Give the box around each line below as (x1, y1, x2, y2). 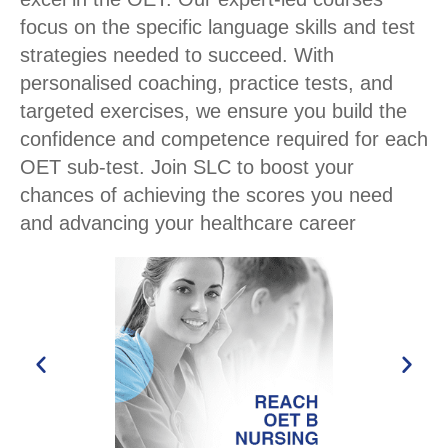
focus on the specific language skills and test (20, 16, 415, 39)
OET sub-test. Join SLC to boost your (20, 156, 354, 179)
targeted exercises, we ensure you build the (20, 100, 407, 123)
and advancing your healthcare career (20, 212, 356, 235)
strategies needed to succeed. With (20, 44, 334, 67)
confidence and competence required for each (20, 128, 428, 151)
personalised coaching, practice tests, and (20, 72, 393, 95)
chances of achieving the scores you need (20, 184, 393, 207)
